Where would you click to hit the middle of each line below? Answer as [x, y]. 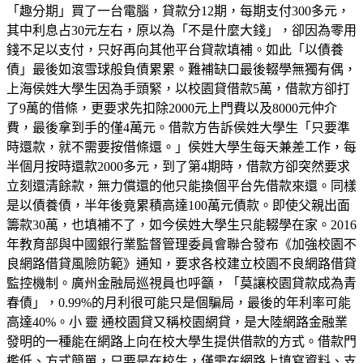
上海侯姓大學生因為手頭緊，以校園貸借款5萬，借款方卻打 [178, 88]
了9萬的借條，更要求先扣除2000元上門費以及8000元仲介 [172, 108]
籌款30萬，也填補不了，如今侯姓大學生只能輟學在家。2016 [181, 224]
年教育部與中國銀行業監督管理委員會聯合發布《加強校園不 [181, 244]
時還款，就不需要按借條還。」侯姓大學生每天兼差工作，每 [181, 147]
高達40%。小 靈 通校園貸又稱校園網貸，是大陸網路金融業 [177, 322]
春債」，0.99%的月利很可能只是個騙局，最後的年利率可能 [179, 302]
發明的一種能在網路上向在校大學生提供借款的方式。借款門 [181, 341]
